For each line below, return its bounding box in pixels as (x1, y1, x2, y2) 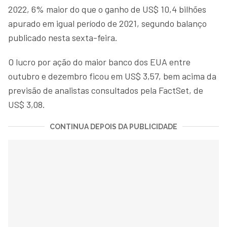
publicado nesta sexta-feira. (8, 31, 118, 43)
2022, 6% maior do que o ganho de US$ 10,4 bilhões (8, 3, 206, 15)
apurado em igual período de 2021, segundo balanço (8, 17, 207, 29)
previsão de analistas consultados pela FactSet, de (8, 84, 203, 96)
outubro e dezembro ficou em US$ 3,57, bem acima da (8, 70, 216, 82)
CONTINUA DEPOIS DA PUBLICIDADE (50, 122, 177, 131)
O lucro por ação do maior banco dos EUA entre (8, 56, 191, 67)
